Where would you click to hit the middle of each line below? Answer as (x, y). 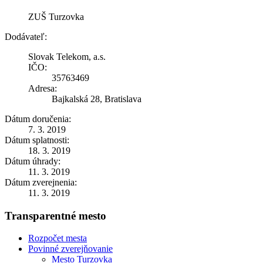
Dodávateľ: (26, 36)
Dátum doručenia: (38, 119)
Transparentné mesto (55, 215)
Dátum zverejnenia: (41, 182)
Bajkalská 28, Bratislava (97, 99)
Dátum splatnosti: (37, 140)
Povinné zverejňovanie (70, 249)
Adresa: (43, 88)
